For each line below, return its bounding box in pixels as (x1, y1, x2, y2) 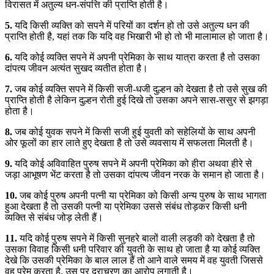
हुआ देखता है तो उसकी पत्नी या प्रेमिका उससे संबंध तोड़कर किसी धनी (5, 201, 247, 212)
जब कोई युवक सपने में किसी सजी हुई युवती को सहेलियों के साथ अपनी (12, 126, 256, 137)
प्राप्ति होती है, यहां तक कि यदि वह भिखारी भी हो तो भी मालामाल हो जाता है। (5, 31, 269, 42)
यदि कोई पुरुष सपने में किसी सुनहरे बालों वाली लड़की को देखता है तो (17, 232, 255, 243)
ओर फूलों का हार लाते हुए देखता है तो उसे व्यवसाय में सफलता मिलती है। (5, 137, 254, 148)
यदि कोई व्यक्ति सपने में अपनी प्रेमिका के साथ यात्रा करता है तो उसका (12, 51, 260, 62)
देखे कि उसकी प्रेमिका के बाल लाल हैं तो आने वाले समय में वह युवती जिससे (5, 254, 263, 265)
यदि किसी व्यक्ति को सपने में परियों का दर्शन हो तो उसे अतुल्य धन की (12, 20, 250, 31)
